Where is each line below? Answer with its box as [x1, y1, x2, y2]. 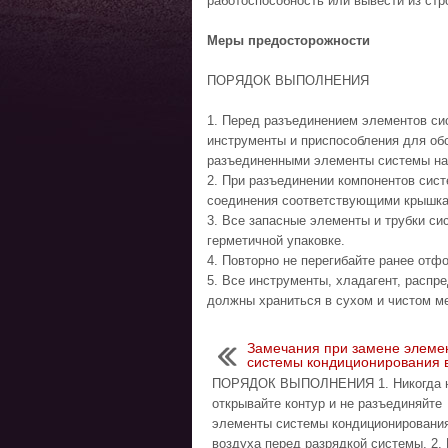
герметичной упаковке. [207, 233, 345, 248]
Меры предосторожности [207, 33, 370, 48]
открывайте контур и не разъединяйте [212, 396, 442, 411]
